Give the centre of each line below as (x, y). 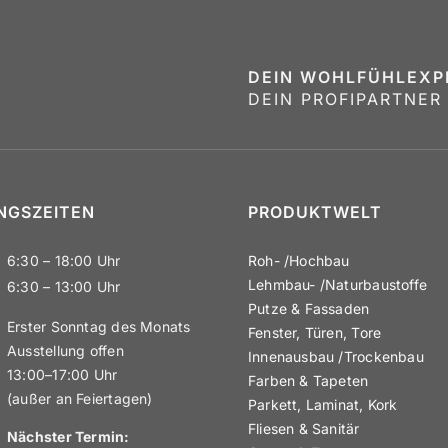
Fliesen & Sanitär (303, 428)
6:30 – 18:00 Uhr (63, 260)
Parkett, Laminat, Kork (322, 404)
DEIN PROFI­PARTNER (344, 99)
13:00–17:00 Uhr (62, 374)
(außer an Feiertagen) (79, 398)
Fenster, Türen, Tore (314, 332)
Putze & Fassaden (308, 308)
